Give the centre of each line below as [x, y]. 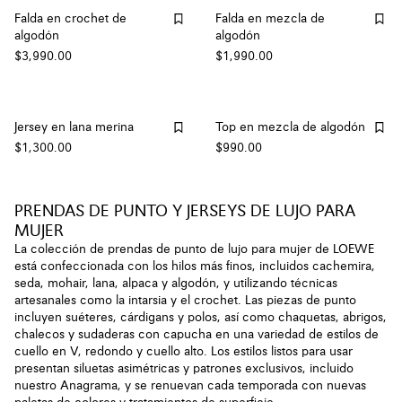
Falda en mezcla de [270, 18]
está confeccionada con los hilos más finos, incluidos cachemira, [195, 266]
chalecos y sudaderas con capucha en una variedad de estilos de [197, 334]
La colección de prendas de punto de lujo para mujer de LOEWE [194, 249]
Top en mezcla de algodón [290, 127]
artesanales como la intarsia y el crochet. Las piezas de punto [185, 300]
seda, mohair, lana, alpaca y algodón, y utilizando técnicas [176, 283]
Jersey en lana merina [74, 127]
